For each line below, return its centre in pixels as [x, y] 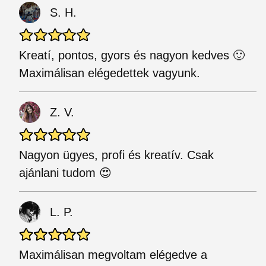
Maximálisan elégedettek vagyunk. [110, 73]
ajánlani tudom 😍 [65, 173]
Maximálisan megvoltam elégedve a [113, 255]
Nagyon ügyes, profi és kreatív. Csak [116, 155]
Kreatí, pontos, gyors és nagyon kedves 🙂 [132, 55]
